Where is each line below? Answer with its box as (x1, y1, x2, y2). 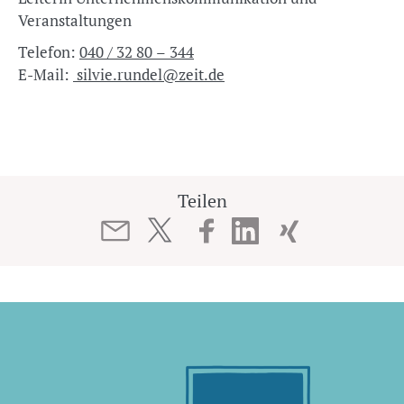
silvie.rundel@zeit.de (73, 64, 225, 85)
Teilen (177, 188, 227, 213)
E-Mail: (18, 64, 73, 85)
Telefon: (18, 41, 79, 62)
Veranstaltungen (18, 10, 132, 31)
